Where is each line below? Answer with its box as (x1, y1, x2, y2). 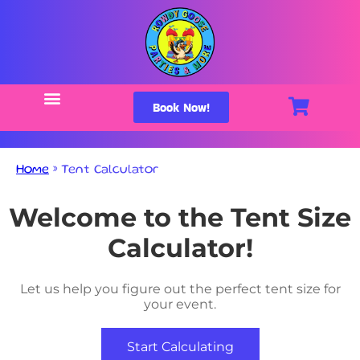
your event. (144, 296, 216, 312)
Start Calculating (126, 338, 234, 354)
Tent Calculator (61, 165, 158, 176)
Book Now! (153, 99, 211, 116)
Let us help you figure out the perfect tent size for (19, 280, 341, 297)
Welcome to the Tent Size (9, 202, 351, 234)
